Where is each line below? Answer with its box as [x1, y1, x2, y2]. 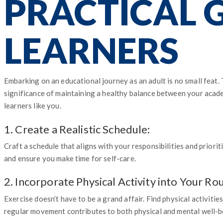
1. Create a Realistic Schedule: [4, 122, 150, 136]
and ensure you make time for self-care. [4, 153, 136, 163]
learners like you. [4, 101, 61, 110]
